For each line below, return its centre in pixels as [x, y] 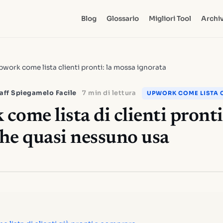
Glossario [122, 19]
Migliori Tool [170, 19]
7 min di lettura [109, 93]
